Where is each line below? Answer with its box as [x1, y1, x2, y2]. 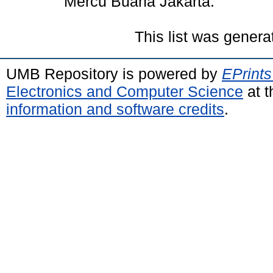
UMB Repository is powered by [6, 65, 222, 82]
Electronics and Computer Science [6, 82, 243, 100]
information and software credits [6, 100, 224, 118]
